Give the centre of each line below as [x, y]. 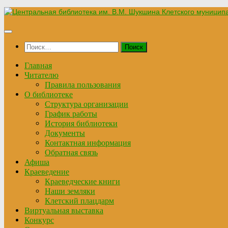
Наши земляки [70, 191]
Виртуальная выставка [64, 210]
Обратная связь [71, 152]
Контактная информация [88, 143]
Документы [65, 133]
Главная [38, 65]
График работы [71, 114]
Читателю [41, 75]
